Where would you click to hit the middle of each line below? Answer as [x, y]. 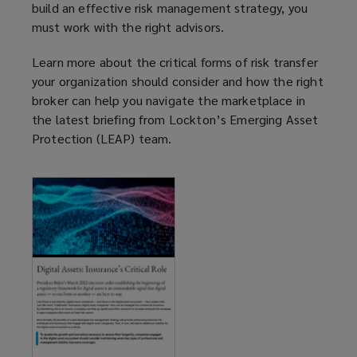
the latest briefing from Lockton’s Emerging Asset [175, 120]
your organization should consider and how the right [178, 81]
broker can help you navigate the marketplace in [169, 100]
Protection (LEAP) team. [102, 139]
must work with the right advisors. [128, 27]
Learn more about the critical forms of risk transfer [175, 62]
